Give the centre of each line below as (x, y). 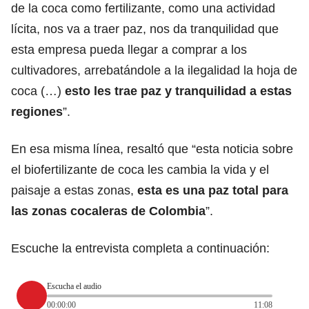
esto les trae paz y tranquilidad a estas (178, 91)
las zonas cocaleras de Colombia (108, 211)
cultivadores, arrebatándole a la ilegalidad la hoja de (154, 70)
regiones (37, 111)
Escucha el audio (74, 287)
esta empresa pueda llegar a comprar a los (129, 49)
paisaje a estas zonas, (74, 190)
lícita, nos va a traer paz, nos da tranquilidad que (145, 29)
